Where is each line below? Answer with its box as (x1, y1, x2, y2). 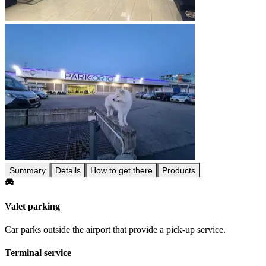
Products (162, 165, 195, 175)
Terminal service (5, 248, 71, 258)
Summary (9, 165, 46, 175)
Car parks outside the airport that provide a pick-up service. (5, 224, 226, 235)
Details (55, 165, 81, 175)
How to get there (90, 165, 153, 175)
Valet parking (5, 201, 60, 211)
